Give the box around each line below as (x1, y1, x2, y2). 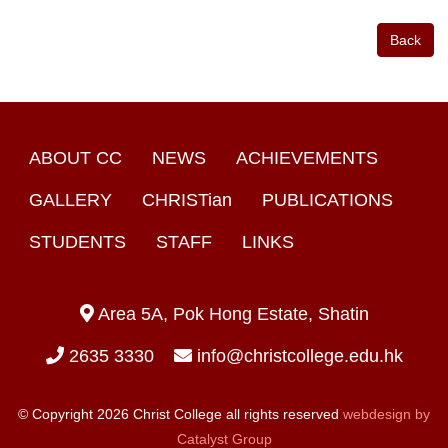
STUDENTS (29, 231, 126, 252)
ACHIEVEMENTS (236, 147, 378, 168)
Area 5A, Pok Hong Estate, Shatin (93, 303, 369, 324)
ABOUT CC (29, 147, 122, 168)
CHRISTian (142, 189, 232, 210)
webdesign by (343, 405, 430, 422)
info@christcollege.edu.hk (196, 345, 403, 366)
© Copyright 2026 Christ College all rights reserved (18, 405, 343, 422)
